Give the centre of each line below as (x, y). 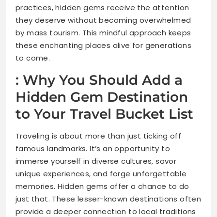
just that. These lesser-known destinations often (108, 199)
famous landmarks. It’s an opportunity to (93, 149)
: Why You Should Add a (99, 80)
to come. (33, 58)
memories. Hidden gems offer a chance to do (102, 186)
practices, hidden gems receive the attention (102, 8)
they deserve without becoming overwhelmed (103, 20)
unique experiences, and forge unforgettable (101, 174)
